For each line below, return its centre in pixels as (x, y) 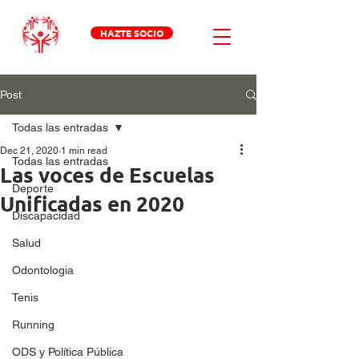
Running (33, 325)
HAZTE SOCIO (132, 33)
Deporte (33, 188)
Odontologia (43, 270)
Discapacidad (46, 216)
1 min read (84, 151)
